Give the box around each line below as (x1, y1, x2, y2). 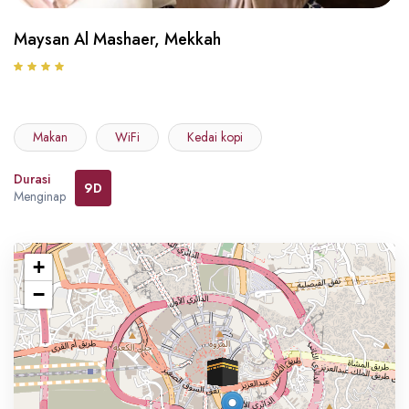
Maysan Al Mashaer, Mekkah (14, 27, 221, 51)
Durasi (14, 170, 50, 188)
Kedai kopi (187, 128, 243, 146)
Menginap (14, 187, 66, 205)
